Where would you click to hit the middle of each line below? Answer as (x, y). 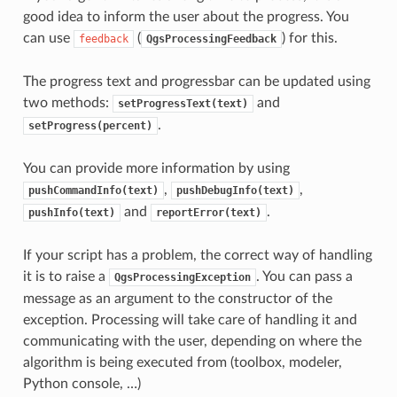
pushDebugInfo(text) (235, 190)
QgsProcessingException (182, 277)
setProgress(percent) (90, 125)
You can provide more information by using (156, 168)
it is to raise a (66, 276)
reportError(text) (208, 212)
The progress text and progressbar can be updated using (196, 81)
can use (48, 38)
